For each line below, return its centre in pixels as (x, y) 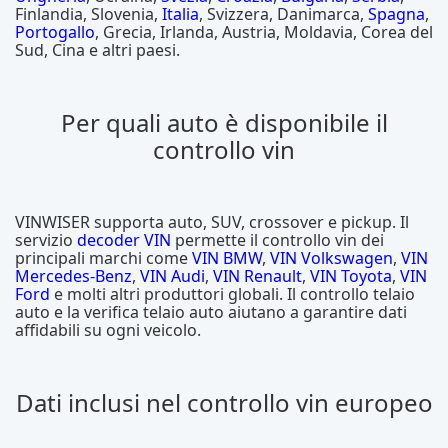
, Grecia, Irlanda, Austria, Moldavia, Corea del (264, 31)
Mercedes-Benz (73, 275)
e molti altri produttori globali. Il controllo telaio (232, 293)
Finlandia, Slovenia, (88, 13)
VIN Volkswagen (331, 257)
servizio (46, 239)
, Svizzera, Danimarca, (283, 13)
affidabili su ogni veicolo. (108, 329)
